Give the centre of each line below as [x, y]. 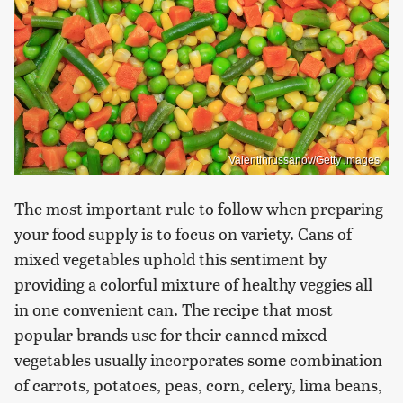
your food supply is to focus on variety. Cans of [183, 233]
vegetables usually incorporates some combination [198, 359]
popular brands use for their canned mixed [170, 334]
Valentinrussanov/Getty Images [304, 160]
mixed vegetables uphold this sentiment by [170, 258]
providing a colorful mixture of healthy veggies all [193, 283]
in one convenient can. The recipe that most [174, 309]
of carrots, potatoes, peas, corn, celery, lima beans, [198, 384]
